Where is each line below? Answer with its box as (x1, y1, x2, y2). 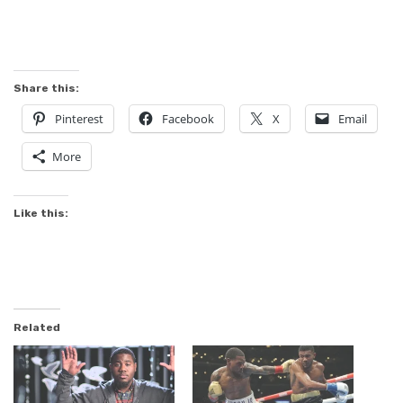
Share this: (13, 81, 79, 94)
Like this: (13, 206, 68, 219)
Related (13, 320, 60, 334)
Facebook (162, 110, 214, 127)
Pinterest (55, 110, 103, 127)
